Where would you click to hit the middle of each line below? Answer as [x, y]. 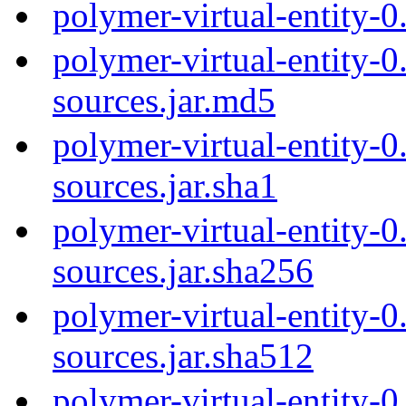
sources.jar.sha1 [165, 185]
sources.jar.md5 [164, 100]
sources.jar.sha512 [183, 355]
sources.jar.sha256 [183, 270]
